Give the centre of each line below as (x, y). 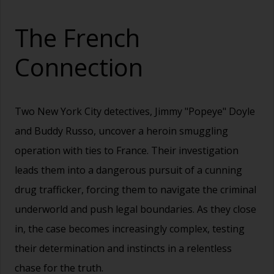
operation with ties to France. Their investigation (127, 151)
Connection (79, 67)
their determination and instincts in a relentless (123, 249)
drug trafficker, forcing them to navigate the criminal (135, 190)
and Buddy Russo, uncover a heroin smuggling (121, 131)
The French (77, 38)
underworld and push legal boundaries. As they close (135, 209)
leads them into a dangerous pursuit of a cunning (128, 170)
